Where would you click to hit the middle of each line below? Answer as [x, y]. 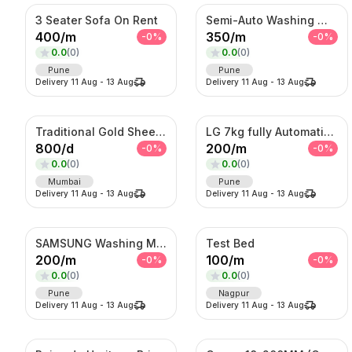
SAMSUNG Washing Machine [161, 243]
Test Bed [231, 243]
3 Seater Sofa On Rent [97, 20]
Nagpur [234, 293]
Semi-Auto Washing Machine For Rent [323, 20]
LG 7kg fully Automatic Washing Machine [329, 131]
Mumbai [64, 181]
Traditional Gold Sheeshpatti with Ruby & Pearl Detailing [161, 131]
